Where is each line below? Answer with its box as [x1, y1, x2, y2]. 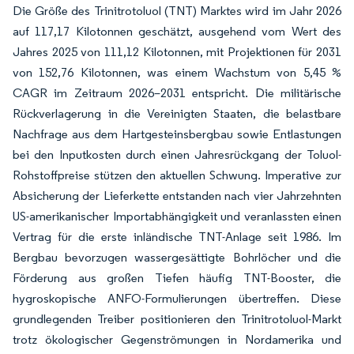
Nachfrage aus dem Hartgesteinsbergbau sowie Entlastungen [13, 126, 341, 141]
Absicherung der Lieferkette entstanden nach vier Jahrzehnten [13, 188, 341, 203]
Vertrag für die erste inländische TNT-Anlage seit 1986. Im [13, 229, 341, 244]
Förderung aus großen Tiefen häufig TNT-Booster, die [13, 270, 341, 285]
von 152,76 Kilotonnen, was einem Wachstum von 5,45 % [13, 65, 341, 80]
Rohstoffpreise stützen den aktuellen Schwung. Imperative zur [13, 168, 341, 183]
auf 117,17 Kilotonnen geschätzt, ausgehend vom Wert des [13, 24, 341, 39]
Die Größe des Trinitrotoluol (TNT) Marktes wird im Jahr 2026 [13, 3, 341, 18]
